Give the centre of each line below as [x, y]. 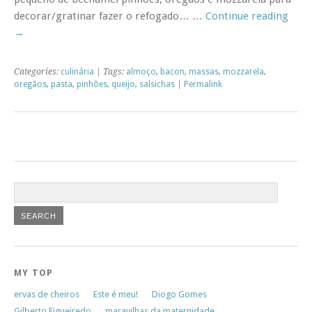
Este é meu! [116, 294]
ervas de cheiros [47, 294]
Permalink [203, 84]
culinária [77, 71]
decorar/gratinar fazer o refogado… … [110, 16]
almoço [141, 71]
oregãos [30, 84]
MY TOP [34, 272]
